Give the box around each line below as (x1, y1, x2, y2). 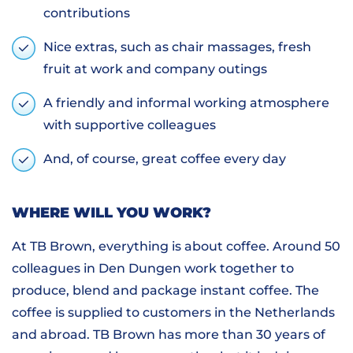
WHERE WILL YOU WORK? (12, 203, 211, 222)
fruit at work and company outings (43, 61, 267, 77)
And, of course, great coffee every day (43, 151, 286, 167)
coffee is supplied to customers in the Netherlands (12, 305, 335, 321)
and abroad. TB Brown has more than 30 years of (12, 327, 325, 343)
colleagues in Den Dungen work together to (12, 261, 294, 277)
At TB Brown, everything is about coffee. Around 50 (12, 239, 340, 255)
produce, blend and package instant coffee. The (12, 283, 319, 299)
